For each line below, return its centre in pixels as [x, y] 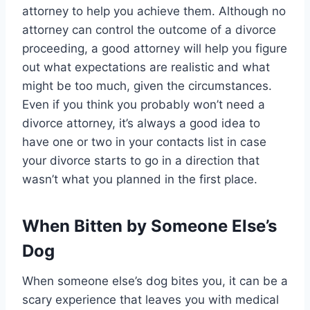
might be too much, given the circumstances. [147, 86]
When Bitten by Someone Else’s [149, 226]
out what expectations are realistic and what [146, 67]
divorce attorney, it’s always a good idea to [141, 124]
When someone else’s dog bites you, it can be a [155, 281]
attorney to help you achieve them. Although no [154, 11]
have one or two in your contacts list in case [144, 142]
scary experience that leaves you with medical [151, 300]
